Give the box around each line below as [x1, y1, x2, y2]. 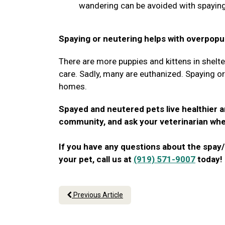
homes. [59, 81, 87, 91]
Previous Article [72, 191, 123, 199]
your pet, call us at [59, 154, 134, 164]
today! [195, 154, 222, 164]
